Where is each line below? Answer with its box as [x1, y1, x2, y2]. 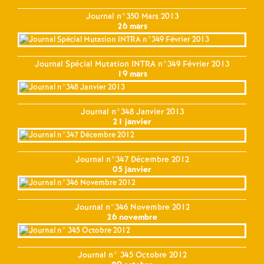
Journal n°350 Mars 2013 [85, 10, 179, 22]
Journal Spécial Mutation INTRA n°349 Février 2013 [35, 58, 229, 70]
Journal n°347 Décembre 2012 [75, 153, 189, 166]
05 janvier [113, 163, 151, 176]
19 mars [117, 68, 147, 80]
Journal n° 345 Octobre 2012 [77, 249, 187, 261]
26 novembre [107, 211, 157, 223]
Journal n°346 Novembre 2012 [74, 201, 190, 213]
